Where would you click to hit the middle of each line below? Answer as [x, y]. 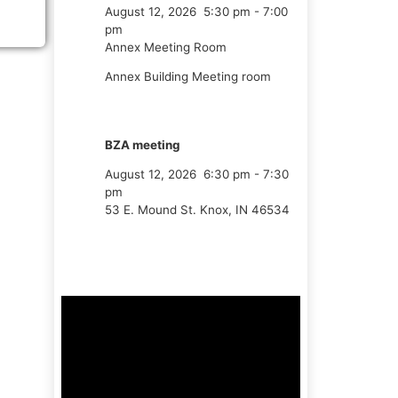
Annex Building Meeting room [188, 76]
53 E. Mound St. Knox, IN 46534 [197, 210]
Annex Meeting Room [166, 47]
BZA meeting [143, 144]
